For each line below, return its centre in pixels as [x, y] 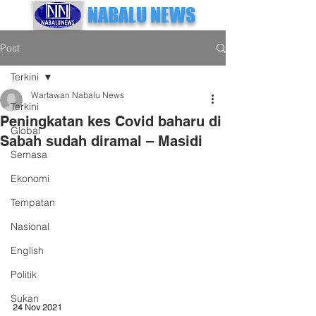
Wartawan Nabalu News [78, 95]
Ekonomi [30, 178]
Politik [24, 274]
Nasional [30, 226]
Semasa [29, 154]
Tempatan [33, 202]
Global [25, 130]
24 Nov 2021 [37, 307]
